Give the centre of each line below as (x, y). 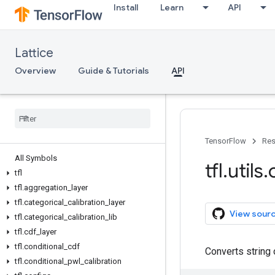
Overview (35, 71)
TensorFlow (226, 141)
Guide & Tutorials (114, 71)
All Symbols (36, 158)
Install (126, 7)
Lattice (34, 53)
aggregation (46, 188)
